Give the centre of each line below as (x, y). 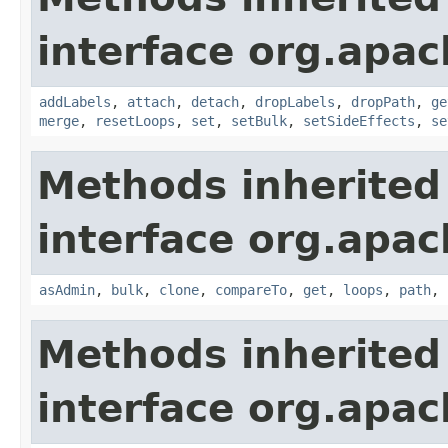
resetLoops (135, 120)
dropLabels (295, 101)
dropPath (383, 101)
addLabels (75, 101)
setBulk (259, 120)
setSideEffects (359, 120)
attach (151, 101)
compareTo (251, 289)
